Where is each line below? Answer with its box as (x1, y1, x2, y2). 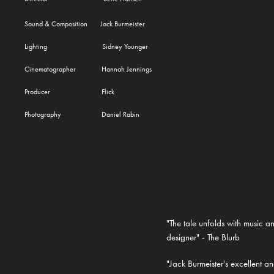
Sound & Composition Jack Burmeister (24, 20, 146, 29)
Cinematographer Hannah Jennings (24, 65, 152, 74)
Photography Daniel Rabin (24, 110, 140, 119)
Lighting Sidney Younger (24, 42, 149, 51)
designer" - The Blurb (166, 232, 240, 243)
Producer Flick (24, 87, 115, 97)
